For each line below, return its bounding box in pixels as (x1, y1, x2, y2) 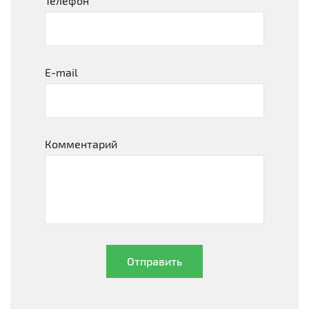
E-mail (45, 66, 78, 79)
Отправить (127, 255, 182, 268)
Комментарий (45, 137, 117, 150)
